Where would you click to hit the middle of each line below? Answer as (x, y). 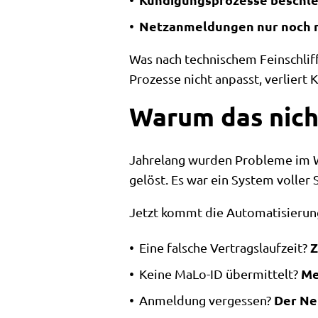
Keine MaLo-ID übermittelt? (220, 274)
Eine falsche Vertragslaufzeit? (225, 247)
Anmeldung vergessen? (207, 300)
